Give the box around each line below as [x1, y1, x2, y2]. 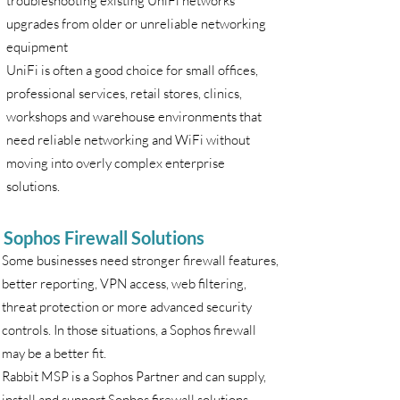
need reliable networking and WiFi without [6, 131, 250, 148]
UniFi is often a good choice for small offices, [6, 62, 258, 79]
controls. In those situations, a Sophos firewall [2, 321, 256, 338]
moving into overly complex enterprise [6, 154, 225, 171]
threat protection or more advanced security [2, 298, 252, 315]
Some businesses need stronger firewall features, [2, 252, 279, 269]
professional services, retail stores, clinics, [6, 85, 242, 102]
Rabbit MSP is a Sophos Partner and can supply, [2, 368, 266, 385]
